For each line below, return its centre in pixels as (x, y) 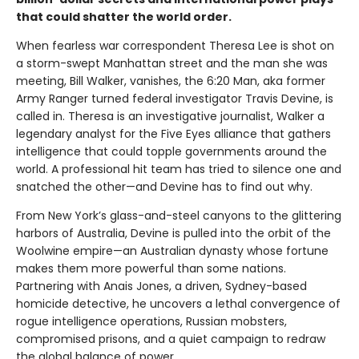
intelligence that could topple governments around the (171, 151)
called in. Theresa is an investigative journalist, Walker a (170, 116)
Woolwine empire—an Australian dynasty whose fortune (172, 250)
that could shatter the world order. (124, 16)
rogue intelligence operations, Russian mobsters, (151, 321)
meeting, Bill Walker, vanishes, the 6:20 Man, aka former (171, 81)
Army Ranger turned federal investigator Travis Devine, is (175, 98)
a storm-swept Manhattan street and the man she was (172, 63)
